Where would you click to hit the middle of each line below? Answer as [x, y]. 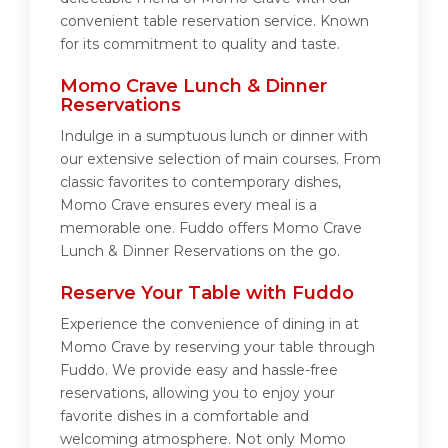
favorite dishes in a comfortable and [184, 416]
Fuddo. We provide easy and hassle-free [199, 370]
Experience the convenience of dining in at [209, 324]
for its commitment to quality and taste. [200, 44]
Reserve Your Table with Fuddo [207, 293]
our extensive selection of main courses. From [220, 159]
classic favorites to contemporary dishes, [200, 182]
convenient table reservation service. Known [214, 21]
